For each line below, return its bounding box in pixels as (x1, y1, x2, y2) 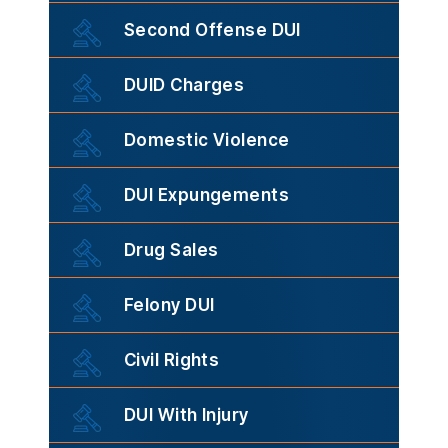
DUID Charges (124, 75, 245, 96)
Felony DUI (124, 295, 215, 316)
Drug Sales (124, 240, 219, 261)
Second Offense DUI (124, 20, 301, 41)
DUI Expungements (124, 185, 290, 206)
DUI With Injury (124, 405, 249, 426)
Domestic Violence (124, 130, 290, 151)
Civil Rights (124, 350, 220, 371)
